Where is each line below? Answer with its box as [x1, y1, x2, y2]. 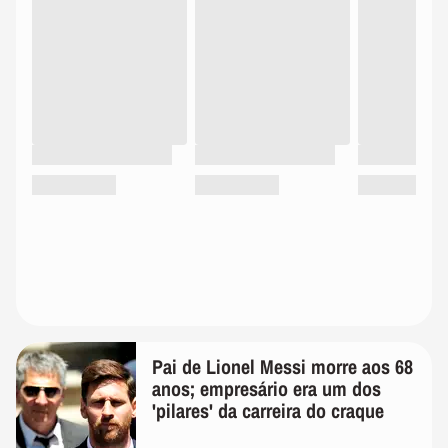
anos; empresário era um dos [152, 375, 381, 403]
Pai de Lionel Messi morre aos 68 [152, 353, 413, 381]
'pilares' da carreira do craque [152, 397, 384, 425]
